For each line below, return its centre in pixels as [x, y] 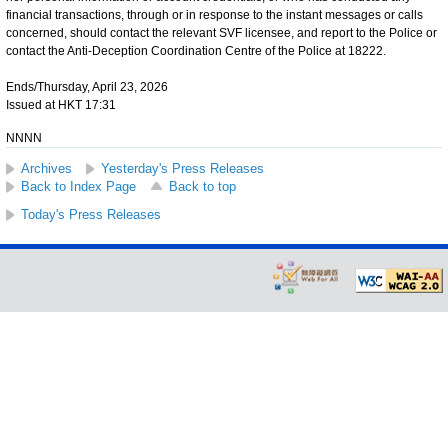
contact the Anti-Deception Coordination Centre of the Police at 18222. [196, 50]
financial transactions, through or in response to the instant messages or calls [214, 14]
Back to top [202, 186]
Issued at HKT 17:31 [61, 104]
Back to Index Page [78, 186]
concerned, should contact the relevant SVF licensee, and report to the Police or [221, 32]
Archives [46, 168]
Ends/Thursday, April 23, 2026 [87, 86]
